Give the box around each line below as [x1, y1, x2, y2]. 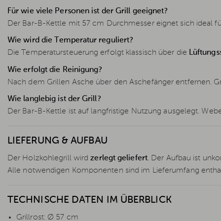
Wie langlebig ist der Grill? [7, 95, 101, 104]
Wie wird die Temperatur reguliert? [7, 37, 133, 45]
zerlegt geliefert [90, 154, 147, 163]
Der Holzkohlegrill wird [7, 154, 91, 163]
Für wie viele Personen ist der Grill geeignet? [7, 7, 168, 15]
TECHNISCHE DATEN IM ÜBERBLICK [7, 195, 172, 206]
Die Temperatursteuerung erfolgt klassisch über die [7, 49, 189, 57]
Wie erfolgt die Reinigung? [7, 66, 102, 74]
